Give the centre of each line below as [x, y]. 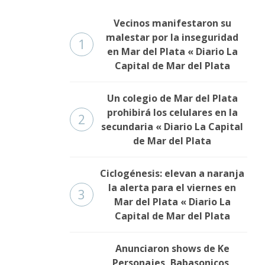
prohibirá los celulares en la [172, 113]
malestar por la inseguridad [172, 38]
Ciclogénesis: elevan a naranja [172, 174]
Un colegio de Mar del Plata [172, 98]
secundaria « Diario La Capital [172, 127]
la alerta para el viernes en [172, 188]
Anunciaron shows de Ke [172, 249]
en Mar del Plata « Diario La [172, 52]
